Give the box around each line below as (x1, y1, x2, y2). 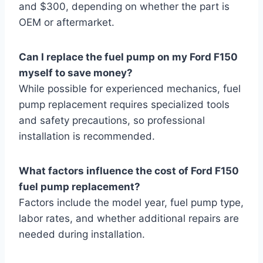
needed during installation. (19, 228, 145, 240)
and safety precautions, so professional (19, 114, 205, 126)
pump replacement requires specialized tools (19, 98, 230, 110)
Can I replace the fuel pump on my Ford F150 (19, 50, 238, 63)
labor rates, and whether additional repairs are (19, 212, 239, 224)
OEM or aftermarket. (19, 16, 114, 28)
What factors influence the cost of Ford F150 (19, 164, 239, 177)
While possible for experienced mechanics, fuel (19, 82, 241, 95)
